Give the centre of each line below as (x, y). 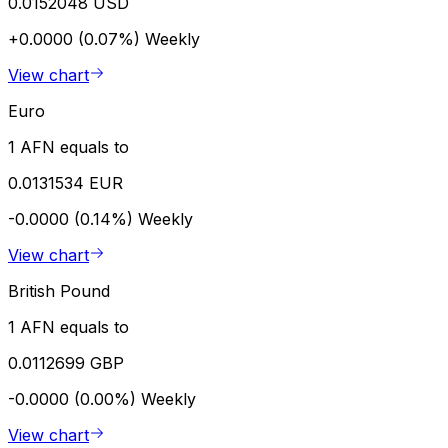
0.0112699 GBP (66, 363)
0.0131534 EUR (65, 183)
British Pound (59, 291)
